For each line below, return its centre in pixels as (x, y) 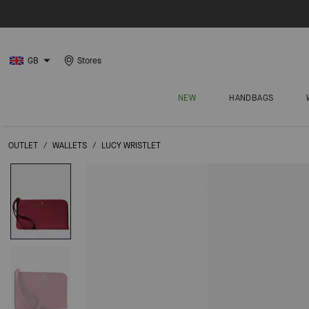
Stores (89, 61)
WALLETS (70, 146)
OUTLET (23, 146)
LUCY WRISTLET (131, 146)
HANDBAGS (251, 98)
